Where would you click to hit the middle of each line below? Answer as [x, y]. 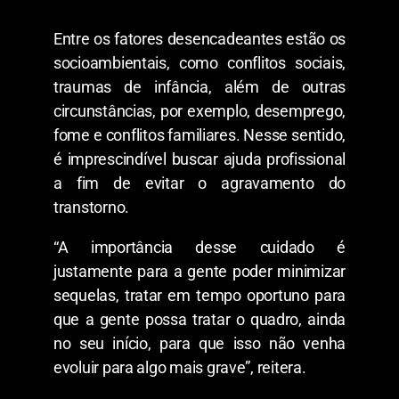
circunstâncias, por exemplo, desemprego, [199, 110]
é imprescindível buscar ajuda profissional [199, 159]
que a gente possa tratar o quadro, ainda [199, 319]
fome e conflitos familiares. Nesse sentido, [199, 134]
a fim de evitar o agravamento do [199, 183]
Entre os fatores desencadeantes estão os [199, 38]
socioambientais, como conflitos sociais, [199, 62]
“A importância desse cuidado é [199, 247]
